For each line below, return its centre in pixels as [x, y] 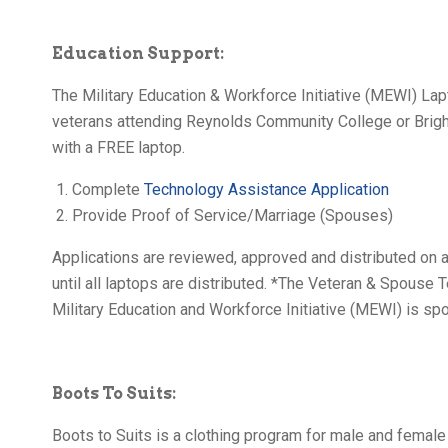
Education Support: [138, 53]
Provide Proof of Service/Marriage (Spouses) [232, 215]
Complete [108, 189]
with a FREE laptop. [118, 147]
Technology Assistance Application [266, 189]
